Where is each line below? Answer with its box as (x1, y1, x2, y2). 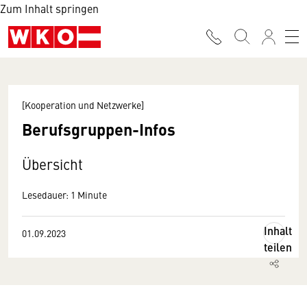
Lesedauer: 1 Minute (22, 188, 107, 201)
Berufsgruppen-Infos (22, 117, 175, 140)
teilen (264, 239, 292, 255)
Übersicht (22, 154, 83, 174)
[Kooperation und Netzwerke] (22, 98, 144, 112)
